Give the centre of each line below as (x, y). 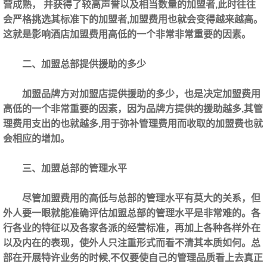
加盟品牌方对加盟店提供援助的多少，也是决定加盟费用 (141, 94)
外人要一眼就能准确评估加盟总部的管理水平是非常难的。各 (132, 213)
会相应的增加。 (36, 139)
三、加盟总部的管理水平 (74, 169)
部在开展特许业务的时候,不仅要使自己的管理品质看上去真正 (133, 258)
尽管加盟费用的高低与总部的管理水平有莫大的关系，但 (141, 198)
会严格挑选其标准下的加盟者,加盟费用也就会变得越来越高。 (133, 20)
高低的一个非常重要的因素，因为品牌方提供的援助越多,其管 (133, 109)
